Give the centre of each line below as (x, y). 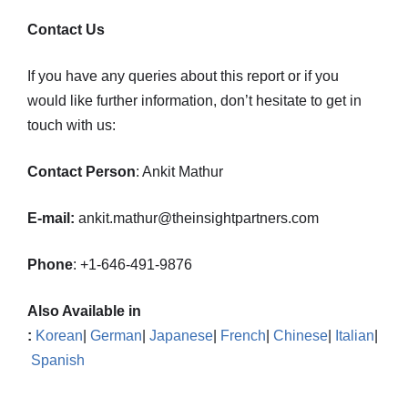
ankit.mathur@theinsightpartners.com (197, 218)
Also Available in (84, 311)
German (116, 336)
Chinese (301, 336)
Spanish (58, 360)
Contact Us (66, 30)
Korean (59, 336)
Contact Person (82, 172)
